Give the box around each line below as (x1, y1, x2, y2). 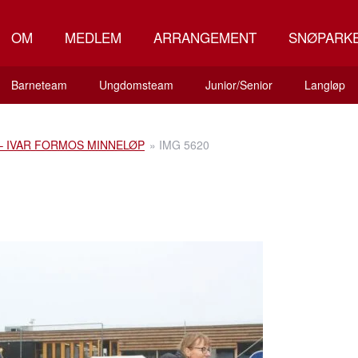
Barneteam (10, 77, 67, 93)
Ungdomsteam (98, 77, 173, 93)
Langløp (304, 77, 345, 93)
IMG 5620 (159, 137, 209, 153)
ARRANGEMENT (153, 27, 257, 47)
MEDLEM (65, 27, 121, 47)
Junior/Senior (205, 77, 272, 93)
